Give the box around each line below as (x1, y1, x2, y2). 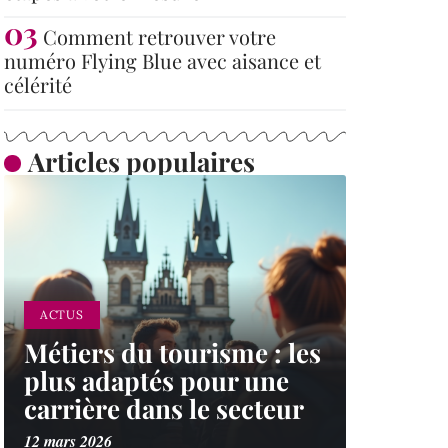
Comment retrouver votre (43, 23, 276, 50)
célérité (4, 71, 72, 98)
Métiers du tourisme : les (24, 335, 321, 370)
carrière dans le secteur (24, 391, 304, 426)
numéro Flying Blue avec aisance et (4, 47, 321, 74)
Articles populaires (27, 144, 255, 179)
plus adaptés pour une (24, 363, 289, 398)
